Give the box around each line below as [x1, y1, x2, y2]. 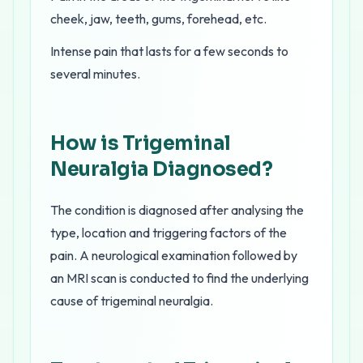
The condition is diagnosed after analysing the [50, 202, 304, 218]
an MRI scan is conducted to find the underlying [50, 270, 309, 286]
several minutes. [50, 66, 140, 82]
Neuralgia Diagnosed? [50, 157, 273, 181]
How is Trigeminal [50, 131, 231, 156]
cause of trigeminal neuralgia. [50, 293, 213, 309]
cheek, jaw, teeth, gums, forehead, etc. [50, 11, 267, 27]
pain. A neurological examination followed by [50, 247, 297, 263]
